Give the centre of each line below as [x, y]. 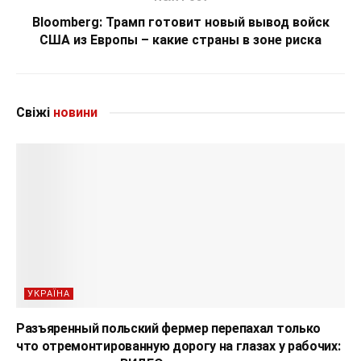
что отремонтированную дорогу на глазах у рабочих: [178, 346]
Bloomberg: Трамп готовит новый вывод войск [180, 22]
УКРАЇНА [49, 293]
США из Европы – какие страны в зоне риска [180, 39]
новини [74, 112]
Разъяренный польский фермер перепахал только [168, 328]
